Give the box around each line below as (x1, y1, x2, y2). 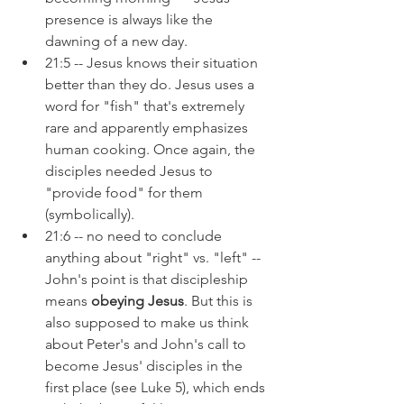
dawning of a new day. (45, 32, 188, 50)
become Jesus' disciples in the (45, 357, 246, 375)
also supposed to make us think (45, 314, 252, 332)
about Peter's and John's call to (45, 335, 250, 353)
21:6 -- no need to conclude (45, 227, 225, 245)
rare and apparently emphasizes (45, 119, 252, 137)
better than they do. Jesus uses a (45, 76, 258, 94)
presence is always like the (45, 11, 216, 29)
